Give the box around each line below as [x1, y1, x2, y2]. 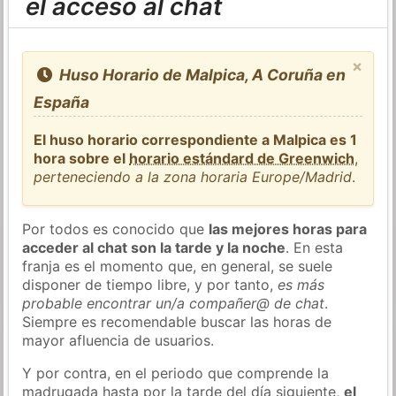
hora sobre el [34, 148, 130, 167]
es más [278, 275, 325, 293]
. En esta [286, 238, 344, 256]
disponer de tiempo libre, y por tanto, [22, 275, 278, 293]
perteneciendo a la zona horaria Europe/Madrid [34, 167, 353, 186]
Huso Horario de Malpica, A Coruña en [55, 65, 346, 84]
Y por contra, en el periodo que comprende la [22, 363, 330, 382]
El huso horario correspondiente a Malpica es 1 [34, 130, 358, 148]
